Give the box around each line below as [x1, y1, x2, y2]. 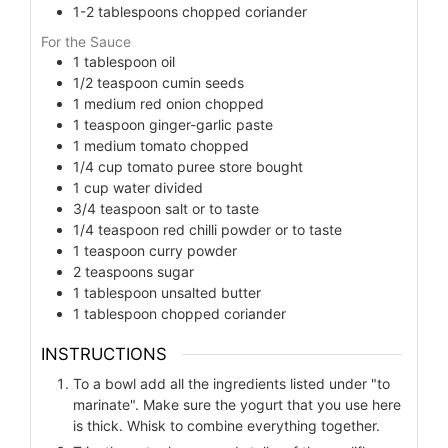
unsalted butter [161, 283, 261, 301]
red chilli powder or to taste [163, 220, 342, 238]
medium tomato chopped [84, 136, 249, 154]
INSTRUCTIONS [41, 344, 167, 365]
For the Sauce [41, 32, 131, 50]
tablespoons [98, 2, 178, 20]
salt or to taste [165, 199, 259, 217]
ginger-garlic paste [149, 115, 273, 133]
